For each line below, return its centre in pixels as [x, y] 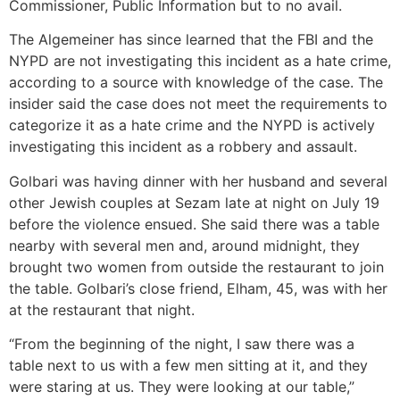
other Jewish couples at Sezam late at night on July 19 [194, 202]
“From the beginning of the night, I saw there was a [182, 344]
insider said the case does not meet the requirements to [198, 104]
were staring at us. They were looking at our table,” [182, 387]
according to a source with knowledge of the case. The [196, 83]
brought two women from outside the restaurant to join [196, 267]
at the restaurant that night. [102, 309]
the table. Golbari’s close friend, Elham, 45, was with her [198, 288]
